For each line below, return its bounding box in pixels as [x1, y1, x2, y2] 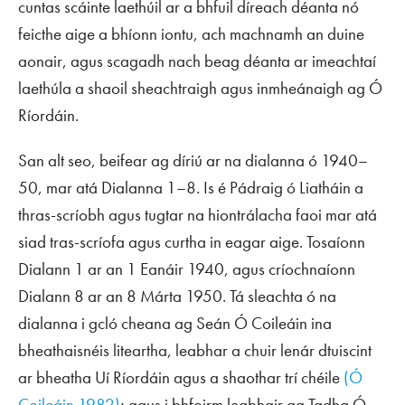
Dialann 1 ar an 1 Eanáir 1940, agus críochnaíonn [18, 258, 355, 280]
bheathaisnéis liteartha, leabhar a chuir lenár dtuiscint [18, 339, 372, 362]
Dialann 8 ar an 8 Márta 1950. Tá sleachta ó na [18, 285, 336, 307]
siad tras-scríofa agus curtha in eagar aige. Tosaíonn [18, 231, 365, 253]
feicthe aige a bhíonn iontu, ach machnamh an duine [18, 23, 364, 45]
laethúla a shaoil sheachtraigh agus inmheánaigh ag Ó [18, 77, 382, 99]
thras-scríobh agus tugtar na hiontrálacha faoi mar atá [18, 203, 377, 226]
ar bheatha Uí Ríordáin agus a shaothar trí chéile [18, 366, 344, 389]
